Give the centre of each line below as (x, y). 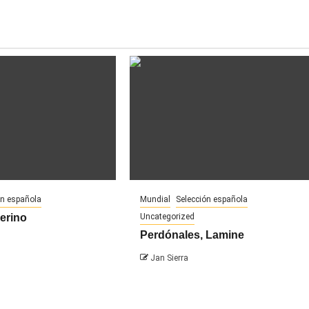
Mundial (156, 199)
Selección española (212, 199)
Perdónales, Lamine (192, 235)
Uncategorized (168, 216)
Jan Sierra (170, 258)
